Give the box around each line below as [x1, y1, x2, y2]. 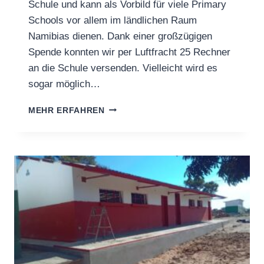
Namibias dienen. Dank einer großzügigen [28, 30, 212, 42]
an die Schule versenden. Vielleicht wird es [28, 62, 217, 74]
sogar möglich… [28, 78, 100, 90]
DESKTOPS [104, 164, 153, 174]
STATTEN [104, 115, 144, 124]
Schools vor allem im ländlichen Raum [28, 14, 197, 26]
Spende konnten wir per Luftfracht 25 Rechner [28, 46, 230, 58]
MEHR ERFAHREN [28, 105, 105, 115]
